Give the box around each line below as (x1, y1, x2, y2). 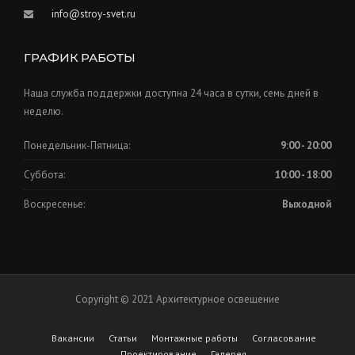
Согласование (251, 332, 316, 344)
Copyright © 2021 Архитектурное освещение (75, 292, 280, 306)
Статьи (108, 332, 137, 344)
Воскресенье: (24, 197, 85, 212)
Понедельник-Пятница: (24, 138, 130, 152)
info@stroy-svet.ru (52, 7, 136, 21)
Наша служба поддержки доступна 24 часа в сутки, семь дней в (24, 86, 319, 101)
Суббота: (24, 168, 65, 182)
